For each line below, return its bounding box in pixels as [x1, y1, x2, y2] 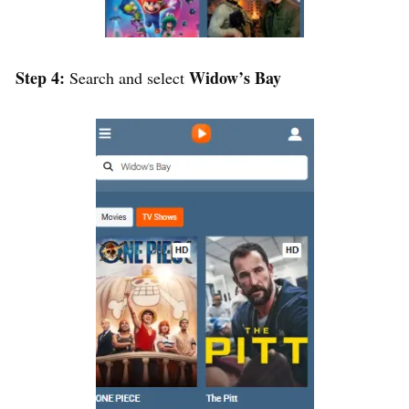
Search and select [69, 66, 189, 89]
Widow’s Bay [189, 65, 287, 89]
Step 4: [16, 65, 69, 89]
